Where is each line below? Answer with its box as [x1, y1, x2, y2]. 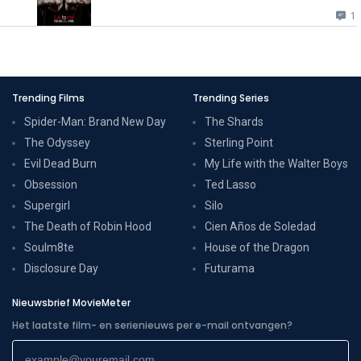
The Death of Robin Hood [24, 219, 151, 233]
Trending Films [12, 90, 85, 105]
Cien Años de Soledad [205, 219, 316, 233]
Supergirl [24, 198, 70, 212]
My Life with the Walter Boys [205, 156, 348, 170]
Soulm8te [24, 240, 74, 254]
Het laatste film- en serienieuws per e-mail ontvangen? [12, 317, 293, 332]
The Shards [205, 114, 263, 128]
